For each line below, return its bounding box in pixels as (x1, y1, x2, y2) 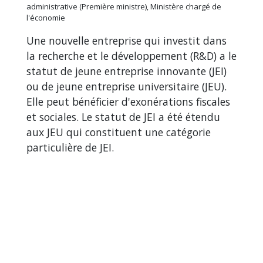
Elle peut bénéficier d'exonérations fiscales (26, 95, 230, 109)
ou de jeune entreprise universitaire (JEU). (26, 79, 227, 94)
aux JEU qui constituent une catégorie (26, 125, 211, 140)
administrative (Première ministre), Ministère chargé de (26, 1, 221, 12)
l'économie (26, 12, 65, 23)
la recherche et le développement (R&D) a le (26, 49, 237, 63)
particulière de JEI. (26, 140, 114, 155)
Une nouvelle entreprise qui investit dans (26, 33, 227, 48)
